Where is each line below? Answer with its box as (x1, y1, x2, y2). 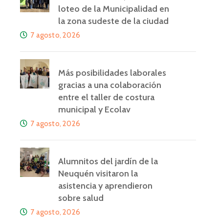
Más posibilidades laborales (58, 67, 166, 78)
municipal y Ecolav (58, 104, 131, 115)
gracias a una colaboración (58, 80, 161, 90)
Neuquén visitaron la (58, 168, 138, 179)
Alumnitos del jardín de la (58, 156, 158, 167)
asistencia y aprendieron (58, 180, 153, 191)
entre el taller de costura (58, 92, 154, 103)
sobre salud (58, 193, 104, 203)
